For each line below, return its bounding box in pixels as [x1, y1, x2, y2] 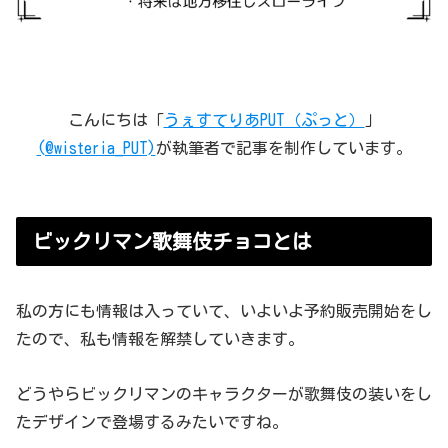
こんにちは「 [67, 112, 164, 129]
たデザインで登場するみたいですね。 [16, 414, 288, 431]
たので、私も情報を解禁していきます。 [16, 330, 304, 347]
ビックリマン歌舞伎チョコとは [32, 231, 312, 252]
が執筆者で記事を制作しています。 [155, 140, 412, 157]
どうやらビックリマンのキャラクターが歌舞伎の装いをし [16, 386, 432, 403]
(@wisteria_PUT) [36, 140, 156, 157]
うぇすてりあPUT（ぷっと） [163, 112, 365, 129]
